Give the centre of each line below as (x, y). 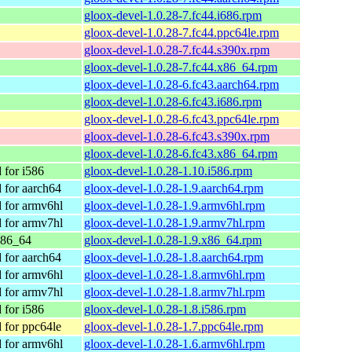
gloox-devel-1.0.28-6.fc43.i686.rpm (173, 101)
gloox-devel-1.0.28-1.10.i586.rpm (168, 170)
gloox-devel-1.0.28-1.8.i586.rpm (165, 309)
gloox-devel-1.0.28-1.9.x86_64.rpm (173, 240)
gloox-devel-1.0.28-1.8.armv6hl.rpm (174, 274)
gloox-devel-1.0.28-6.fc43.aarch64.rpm (181, 84)
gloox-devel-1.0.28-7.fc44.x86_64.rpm (181, 67)
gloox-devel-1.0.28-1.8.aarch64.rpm (174, 257)
